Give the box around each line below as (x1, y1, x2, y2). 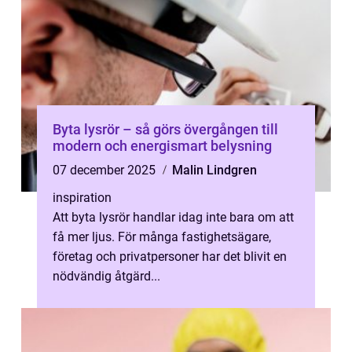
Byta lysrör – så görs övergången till (53, 121, 278, 137)
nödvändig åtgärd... (53, 269, 160, 284)
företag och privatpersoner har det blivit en (53, 249, 287, 264)
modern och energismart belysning (53, 137, 272, 154)
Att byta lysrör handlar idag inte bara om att (53, 210, 294, 225)
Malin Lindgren (172, 163, 257, 178)
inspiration (53, 190, 112, 205)
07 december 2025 (53, 163, 159, 178)
